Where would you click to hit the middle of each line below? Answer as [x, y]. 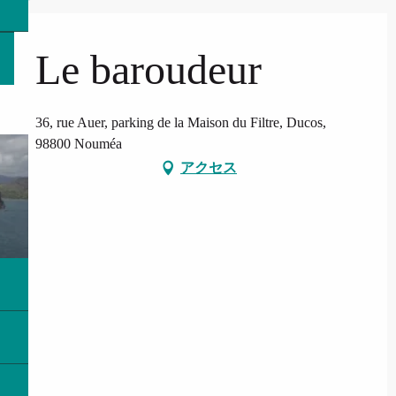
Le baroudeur [148, 69]
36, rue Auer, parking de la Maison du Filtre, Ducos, [181, 122]
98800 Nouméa [79, 143]
